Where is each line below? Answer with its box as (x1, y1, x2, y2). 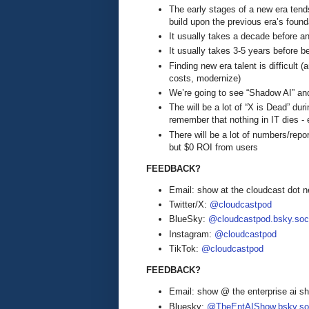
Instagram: (169, 228, 215, 239)
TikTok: (169, 243, 201, 255)
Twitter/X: (169, 199, 210, 210)
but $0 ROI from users (169, 141, 258, 152)
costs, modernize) (169, 72, 241, 83)
